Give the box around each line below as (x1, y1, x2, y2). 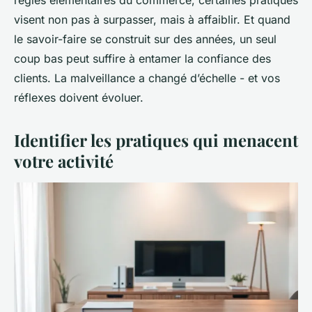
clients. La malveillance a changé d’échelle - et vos (14, 70, 280, 85)
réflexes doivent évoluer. (14, 90, 143, 104)
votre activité (14, 149, 114, 172)
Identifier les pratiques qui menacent (14, 128, 298, 151)
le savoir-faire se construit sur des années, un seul (14, 31, 276, 46)
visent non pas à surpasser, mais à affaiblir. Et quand (14, 12, 290, 26)
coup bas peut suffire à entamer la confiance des (14, 51, 271, 65)
